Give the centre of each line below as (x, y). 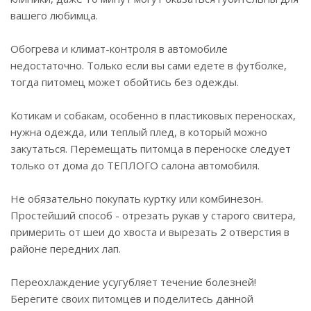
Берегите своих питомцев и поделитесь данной (132, 299)
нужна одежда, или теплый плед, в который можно (139, 132)
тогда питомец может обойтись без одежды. (125, 82)
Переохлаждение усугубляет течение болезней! (133, 282)
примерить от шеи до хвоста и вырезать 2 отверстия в (150, 232)
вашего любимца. (54, 16)
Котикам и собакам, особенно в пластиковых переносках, (153, 116)
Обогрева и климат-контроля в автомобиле (119, 49)
